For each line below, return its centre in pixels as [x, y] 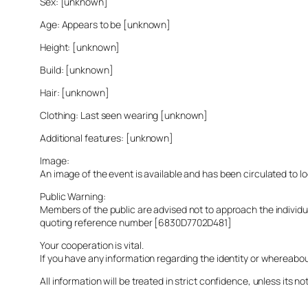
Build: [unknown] [77, 69]
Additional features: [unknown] [107, 137]
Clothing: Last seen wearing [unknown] [124, 115]
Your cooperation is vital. [92, 245]
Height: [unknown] [80, 47]
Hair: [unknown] [75, 92]
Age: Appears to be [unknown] [106, 24]
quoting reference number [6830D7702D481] [136, 222]
